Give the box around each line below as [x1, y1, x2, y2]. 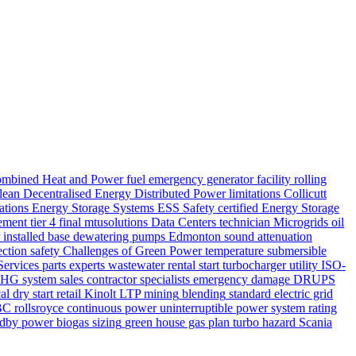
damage [251, 273, 290, 287]
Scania [299, 315, 332, 330]
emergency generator [149, 172, 253, 187]
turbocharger [222, 258, 286, 273]
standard [229, 287, 271, 301]
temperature [205, 244, 264, 258]
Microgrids [273, 215, 328, 230]
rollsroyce [14, 301, 64, 315]
